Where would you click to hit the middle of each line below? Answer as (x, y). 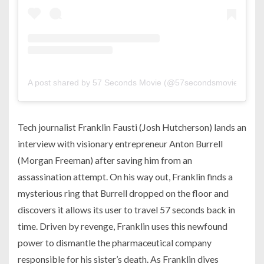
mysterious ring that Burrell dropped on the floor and (123, 193)
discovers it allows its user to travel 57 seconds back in (126, 209)
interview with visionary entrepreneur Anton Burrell (120, 143)
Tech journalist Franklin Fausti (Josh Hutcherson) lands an (132, 127)
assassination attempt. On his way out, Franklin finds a (125, 176)
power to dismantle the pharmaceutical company (115, 242)
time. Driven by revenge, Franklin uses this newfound (123, 226)
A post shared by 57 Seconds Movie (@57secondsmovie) (134, 82)
